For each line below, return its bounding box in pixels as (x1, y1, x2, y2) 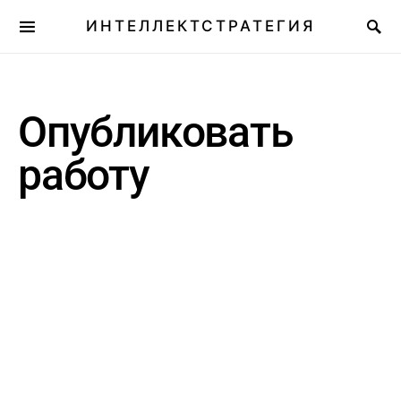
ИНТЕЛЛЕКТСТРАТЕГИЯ (86, 17, 315, 35)
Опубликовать (18, 107, 293, 158)
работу (18, 149, 149, 200)
